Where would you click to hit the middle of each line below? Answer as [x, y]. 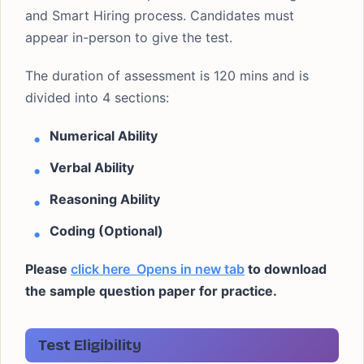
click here [100, 269]
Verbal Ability [92, 167]
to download [286, 269]
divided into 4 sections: [97, 97]
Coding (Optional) [106, 231]
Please [48, 269]
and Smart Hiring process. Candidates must [160, 15]
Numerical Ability [104, 136]
